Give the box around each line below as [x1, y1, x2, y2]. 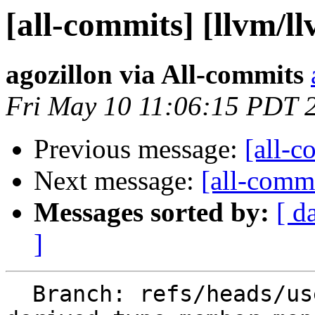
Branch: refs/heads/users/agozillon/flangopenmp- [6, 281, 32, 307]
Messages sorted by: [34, 197, 269, 228]
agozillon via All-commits [6, 59, 304, 90]
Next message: [34, 165, 201, 196]
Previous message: [34, 134, 245, 165]
